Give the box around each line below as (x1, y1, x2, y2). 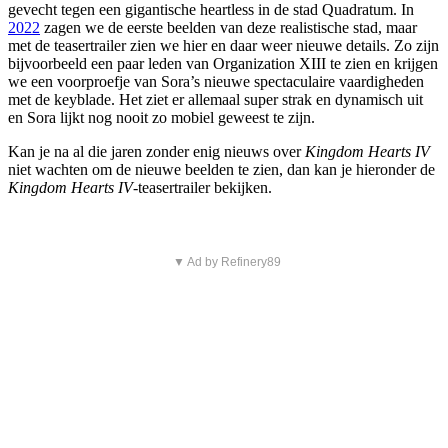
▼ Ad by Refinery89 (172, 254, 281, 269)
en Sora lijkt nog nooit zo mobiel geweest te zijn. (8, 108, 315, 126)
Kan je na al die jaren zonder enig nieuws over (8, 142, 305, 160)
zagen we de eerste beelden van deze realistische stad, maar (40, 18, 417, 36)
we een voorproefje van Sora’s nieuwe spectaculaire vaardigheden (8, 72, 424, 90)
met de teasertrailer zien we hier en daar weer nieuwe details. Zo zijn (8, 36, 439, 54)
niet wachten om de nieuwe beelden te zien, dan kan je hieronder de (8, 160, 435, 178)
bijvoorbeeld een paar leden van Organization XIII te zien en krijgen (8, 54, 438, 72)
